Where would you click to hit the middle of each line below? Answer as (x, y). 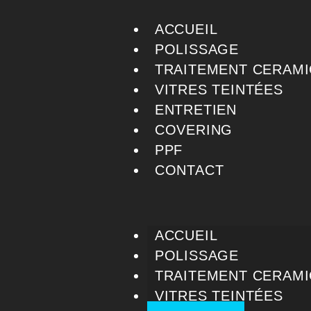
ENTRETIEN (196, 110)
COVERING (194, 130)
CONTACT (189, 170)
